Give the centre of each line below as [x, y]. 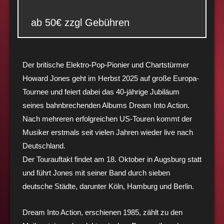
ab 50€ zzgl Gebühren [80, 22]
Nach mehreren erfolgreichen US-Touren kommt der [107, 118]
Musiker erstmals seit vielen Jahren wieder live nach [108, 132]
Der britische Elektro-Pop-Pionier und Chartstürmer [106, 64]
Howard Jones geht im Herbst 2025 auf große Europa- [111, 78]
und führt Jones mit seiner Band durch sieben [96, 172]
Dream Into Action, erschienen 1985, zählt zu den [102, 212]
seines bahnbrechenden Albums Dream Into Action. [106, 105]
